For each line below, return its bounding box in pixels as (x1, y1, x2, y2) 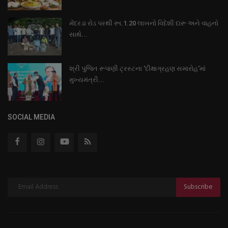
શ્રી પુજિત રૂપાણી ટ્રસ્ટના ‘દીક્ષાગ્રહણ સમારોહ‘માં (69, 64, 206, 72)
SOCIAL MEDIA (8, 112, 55, 121)
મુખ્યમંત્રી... (69, 75, 104, 83)
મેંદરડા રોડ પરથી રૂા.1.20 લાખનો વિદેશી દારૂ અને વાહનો (69, 19, 218, 27)
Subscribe (184, 181, 213, 193)
